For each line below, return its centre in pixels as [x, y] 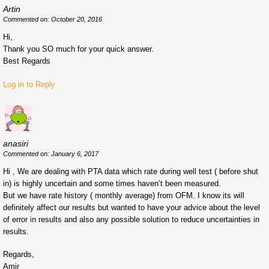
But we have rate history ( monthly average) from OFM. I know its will [124, 196]
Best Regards [27, 61]
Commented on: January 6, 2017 [51, 154]
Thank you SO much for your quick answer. [78, 49]
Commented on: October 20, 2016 [53, 20]
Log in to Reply [29, 85]
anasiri [16, 144]
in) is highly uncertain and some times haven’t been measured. [112, 184]
